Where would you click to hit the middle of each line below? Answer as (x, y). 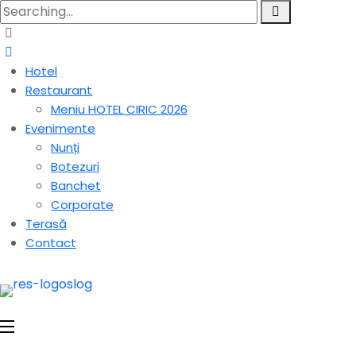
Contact (51, 243)
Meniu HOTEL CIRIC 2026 (119, 109)
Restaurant (59, 90)
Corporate (82, 205)
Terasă (46, 224)
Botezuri (75, 166)
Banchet (76, 186)
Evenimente (60, 128)
